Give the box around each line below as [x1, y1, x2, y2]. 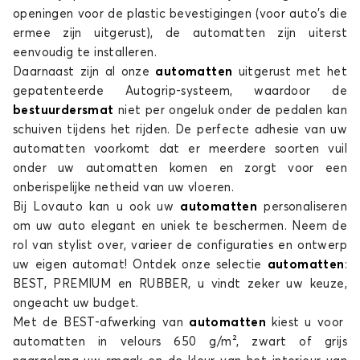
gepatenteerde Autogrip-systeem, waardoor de [13, 85, 347, 97]
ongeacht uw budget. [13, 297, 142, 309]
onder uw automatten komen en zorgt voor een [13, 162, 347, 174]
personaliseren [257, 201, 347, 213]
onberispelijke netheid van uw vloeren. [13, 182, 238, 194]
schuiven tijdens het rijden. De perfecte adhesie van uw [13, 124, 347, 136]
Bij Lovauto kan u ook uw [13, 201, 181, 213]
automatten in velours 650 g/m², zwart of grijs [13, 336, 347, 348]
